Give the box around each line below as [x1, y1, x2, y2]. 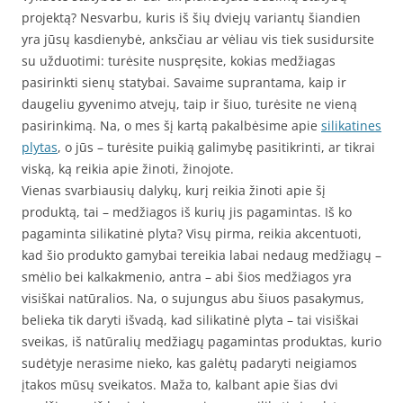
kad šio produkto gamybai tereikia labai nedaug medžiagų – [22, 246, 381, 264]
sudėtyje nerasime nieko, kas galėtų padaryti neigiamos [22, 354, 357, 372]
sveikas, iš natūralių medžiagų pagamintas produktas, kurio [22, 333, 381, 350]
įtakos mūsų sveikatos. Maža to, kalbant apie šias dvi [22, 376, 338, 393]
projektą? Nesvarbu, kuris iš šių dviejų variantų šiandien [22, 9, 361, 26]
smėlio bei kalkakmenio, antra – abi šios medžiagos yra [22, 268, 352, 285]
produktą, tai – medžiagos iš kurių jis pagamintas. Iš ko [22, 203, 352, 220]
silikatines [321, 117, 381, 134]
